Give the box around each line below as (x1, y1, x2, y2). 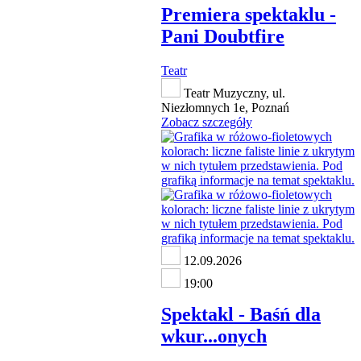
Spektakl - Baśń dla (161, 303, 321, 325)
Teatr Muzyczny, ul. (180, 85, 285, 100)
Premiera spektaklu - (161, 3, 336, 25)
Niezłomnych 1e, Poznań (161, 100, 289, 114)
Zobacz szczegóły (161, 114, 252, 129)
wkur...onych (161, 325, 267, 346)
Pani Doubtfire (161, 25, 284, 47)
